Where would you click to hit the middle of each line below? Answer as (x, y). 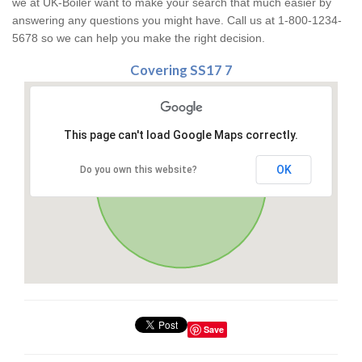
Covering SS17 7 (181, 70)
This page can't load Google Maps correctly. (181, 135)
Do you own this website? (139, 170)
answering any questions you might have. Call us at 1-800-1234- (177, 21)
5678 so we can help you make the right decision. (139, 38)
